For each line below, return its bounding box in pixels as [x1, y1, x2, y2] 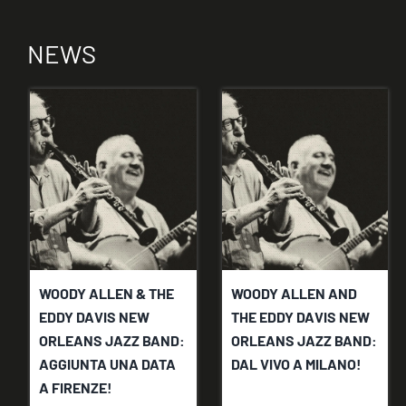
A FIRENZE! [39, 379, 113, 397]
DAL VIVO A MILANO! [230, 355, 362, 373]
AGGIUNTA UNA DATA [39, 355, 177, 373]
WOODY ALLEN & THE [39, 285, 175, 303]
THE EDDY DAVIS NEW [230, 308, 370, 326]
